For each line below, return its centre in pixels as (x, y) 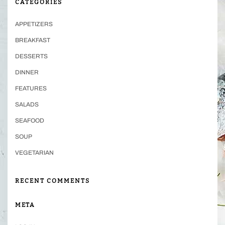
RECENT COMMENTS (52, 181)
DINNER (27, 72)
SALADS (27, 104)
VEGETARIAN (34, 152)
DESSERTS (31, 56)
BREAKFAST (33, 40)
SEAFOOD (30, 120)
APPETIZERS (34, 24)
